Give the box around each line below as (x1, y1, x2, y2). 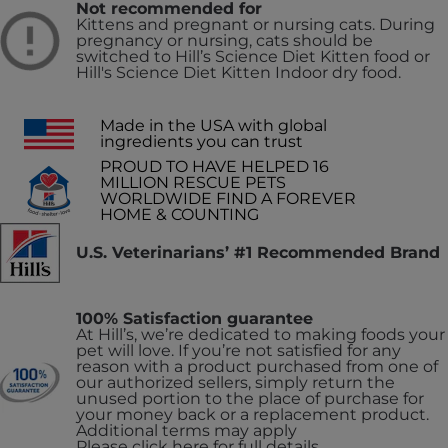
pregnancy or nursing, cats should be (76, 30, 373, 50)
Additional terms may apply (76, 420, 297, 440)
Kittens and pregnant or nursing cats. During (76, 14, 435, 34)
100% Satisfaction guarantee (76, 308, 313, 328)
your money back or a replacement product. (76, 404, 429, 424)
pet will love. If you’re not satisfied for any (76, 340, 401, 360)
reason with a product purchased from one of (76, 356, 438, 376)
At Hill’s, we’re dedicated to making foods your (76, 324, 445, 344)
